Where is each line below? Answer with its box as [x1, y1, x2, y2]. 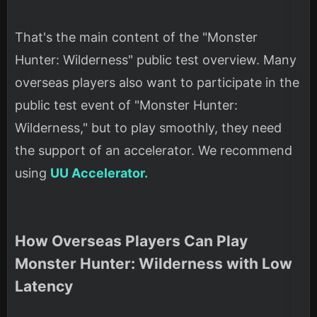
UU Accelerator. [50, 166, 148, 181]
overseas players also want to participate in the [15, 75, 299, 91]
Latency [15, 277, 73, 296]
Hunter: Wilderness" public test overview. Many [15, 52, 296, 68]
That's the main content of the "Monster [15, 30, 258, 45]
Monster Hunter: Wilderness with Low [15, 255, 292, 273]
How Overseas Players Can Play [15, 232, 248, 250]
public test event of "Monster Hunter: [15, 98, 238, 113]
